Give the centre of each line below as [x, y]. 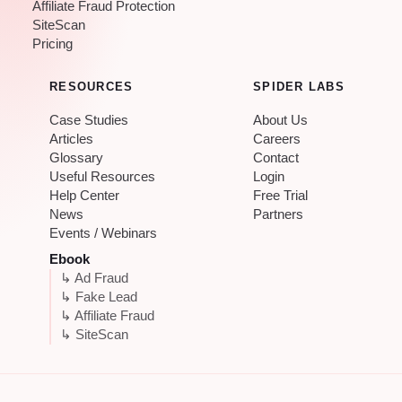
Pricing [52, 44]
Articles [71, 139]
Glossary [76, 157]
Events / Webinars [103, 233]
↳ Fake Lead [99, 297]
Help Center [84, 195]
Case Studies [89, 120]
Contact [276, 157]
